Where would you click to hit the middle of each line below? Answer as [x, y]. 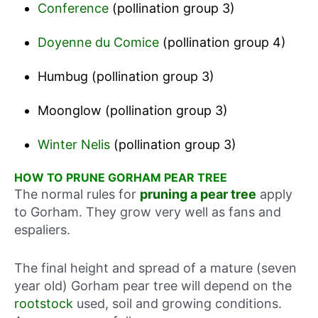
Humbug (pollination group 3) [126, 77]
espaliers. [42, 230]
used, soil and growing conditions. [177, 303]
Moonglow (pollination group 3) [132, 111]
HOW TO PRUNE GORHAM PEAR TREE [121, 178]
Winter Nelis [73, 145]
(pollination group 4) [222, 43]
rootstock [44, 303]
